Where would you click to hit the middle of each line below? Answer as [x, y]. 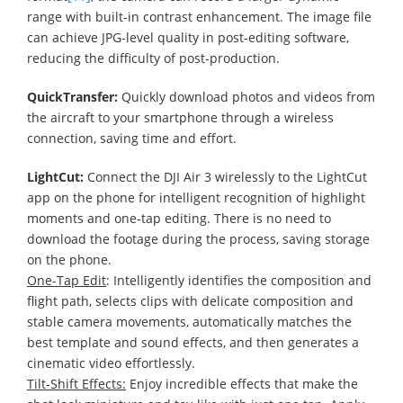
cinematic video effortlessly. [111, 363]
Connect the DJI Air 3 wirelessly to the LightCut [225, 176]
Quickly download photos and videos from [246, 96]
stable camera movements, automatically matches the [189, 321]
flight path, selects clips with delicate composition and [190, 300]
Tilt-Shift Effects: [76, 383]
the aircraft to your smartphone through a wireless [180, 117]
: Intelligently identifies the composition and [239, 280]
